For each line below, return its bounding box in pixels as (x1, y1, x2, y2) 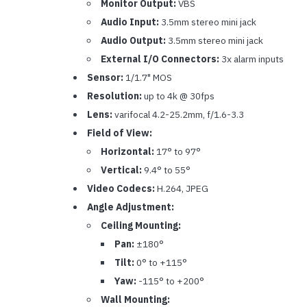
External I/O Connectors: (100, 53, 219, 66)
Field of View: (86, 127, 152, 140)
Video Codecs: (86, 182, 155, 195)
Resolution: (86, 90, 142, 103)
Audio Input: (100, 16, 159, 29)
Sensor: (86, 71, 123, 84)
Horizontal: (100, 145, 154, 158)
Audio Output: (100, 34, 166, 47)
